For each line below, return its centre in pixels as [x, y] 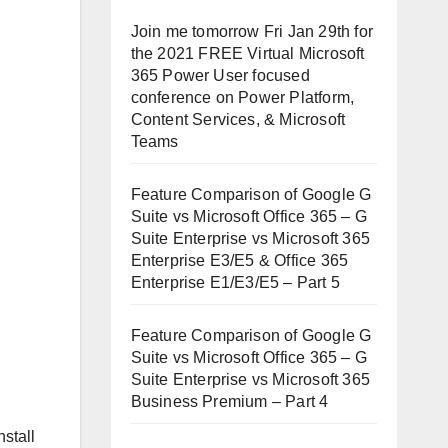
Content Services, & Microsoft [238, 119]
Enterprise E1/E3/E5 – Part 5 [235, 282]
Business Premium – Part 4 [229, 401]
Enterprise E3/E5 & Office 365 [239, 260]
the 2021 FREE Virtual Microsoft [247, 53]
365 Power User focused [220, 75]
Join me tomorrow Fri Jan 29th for [252, 31]
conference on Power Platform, [242, 97]
